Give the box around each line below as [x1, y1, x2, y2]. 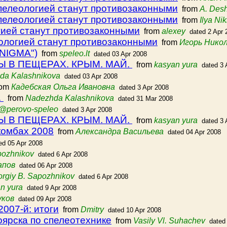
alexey [162, 27, 185, 35]
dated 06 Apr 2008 [19, 162, 72, 169]
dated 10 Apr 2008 [108, 206, 161, 214]
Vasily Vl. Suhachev [133, 216, 205, 225]
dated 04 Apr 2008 [168, 128, 221, 136]
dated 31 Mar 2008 [118, 95, 173, 102]
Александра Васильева [75, 127, 164, 136]
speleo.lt [59, 49, 90, 58]
